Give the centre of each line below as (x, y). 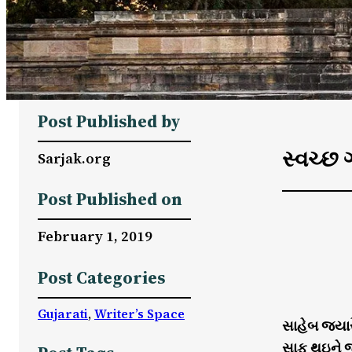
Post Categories (101, 277)
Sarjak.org (74, 158)
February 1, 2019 (95, 236)
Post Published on (110, 200)
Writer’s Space (139, 313)
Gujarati (63, 313)
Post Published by (109, 121)
